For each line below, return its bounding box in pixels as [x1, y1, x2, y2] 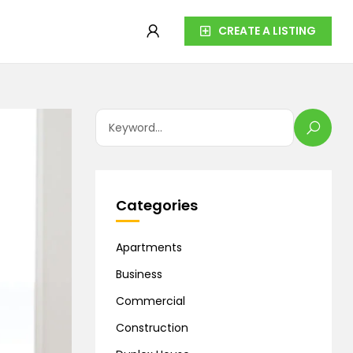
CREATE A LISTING [218, 23, 316, 39]
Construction [116, 320, 188, 336]
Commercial [116, 293, 185, 309]
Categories [116, 195, 198, 215]
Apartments [116, 240, 182, 255]
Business [116, 266, 162, 282]
